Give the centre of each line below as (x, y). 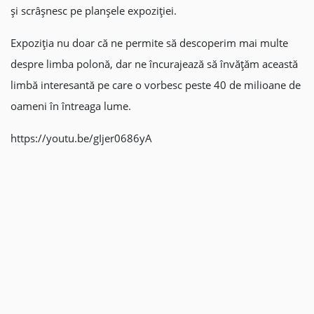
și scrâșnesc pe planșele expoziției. (94, 11)
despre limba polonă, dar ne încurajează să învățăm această (154, 64)
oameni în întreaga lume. (71, 106)
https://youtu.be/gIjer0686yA (81, 138)
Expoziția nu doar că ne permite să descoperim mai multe (149, 43)
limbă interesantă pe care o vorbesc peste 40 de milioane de (156, 85)
